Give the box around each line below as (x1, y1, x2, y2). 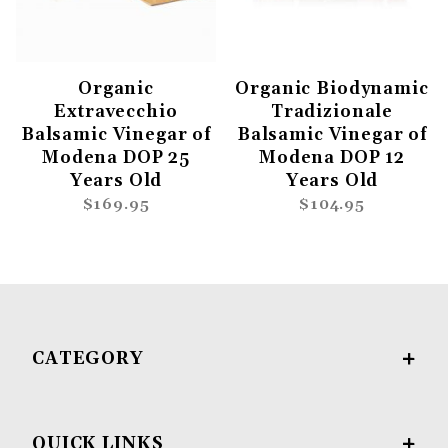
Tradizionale (270, 101, 394, 124)
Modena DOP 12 (258, 147, 406, 170)
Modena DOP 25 (41, 147, 191, 170)
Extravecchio (54, 101, 178, 124)
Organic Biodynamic (235, 78, 429, 101)
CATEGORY (32, 348, 144, 371)
